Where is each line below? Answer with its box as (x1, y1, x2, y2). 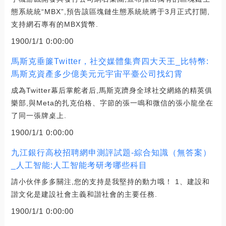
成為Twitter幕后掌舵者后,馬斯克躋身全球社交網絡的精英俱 (11, 86, 212, 94)
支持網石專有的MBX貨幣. (11, 20, 98, 28)
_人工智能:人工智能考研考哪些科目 (11, 160, 147, 169)
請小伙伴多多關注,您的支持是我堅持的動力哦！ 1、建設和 (11, 177, 210, 186)
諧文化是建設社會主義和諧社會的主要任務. (11, 190, 157, 198)
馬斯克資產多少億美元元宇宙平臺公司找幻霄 (11, 69, 183, 78)
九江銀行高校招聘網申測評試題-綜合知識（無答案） (11, 148, 211, 157)
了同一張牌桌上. (11, 111, 67, 120)
